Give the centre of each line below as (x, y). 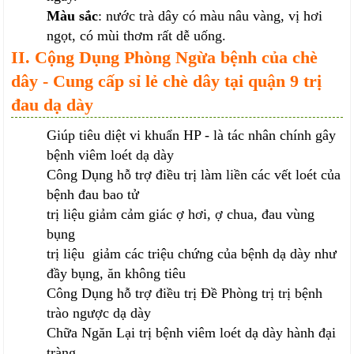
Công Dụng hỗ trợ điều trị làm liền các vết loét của (194, 175)
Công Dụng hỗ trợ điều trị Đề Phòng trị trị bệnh (185, 294)
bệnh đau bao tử (93, 195)
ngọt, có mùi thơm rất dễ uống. (137, 36)
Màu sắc (73, 16)
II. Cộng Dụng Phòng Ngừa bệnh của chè (165, 58)
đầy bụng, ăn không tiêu (117, 274)
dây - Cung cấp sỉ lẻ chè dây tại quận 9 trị (167, 81)
